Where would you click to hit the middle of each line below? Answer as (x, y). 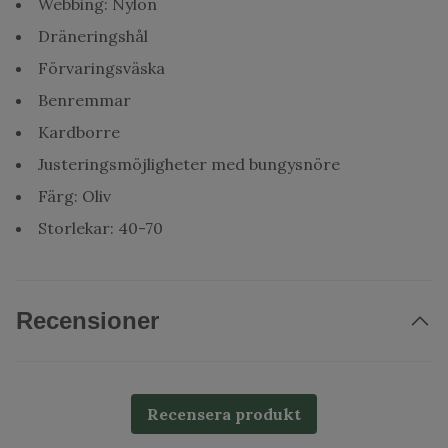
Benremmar (84, 100)
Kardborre (79, 132)
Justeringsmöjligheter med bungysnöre (189, 164)
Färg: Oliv (74, 196)
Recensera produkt (224, 414)
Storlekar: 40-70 (100, 228)
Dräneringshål (93, 36)
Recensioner (87, 320)
